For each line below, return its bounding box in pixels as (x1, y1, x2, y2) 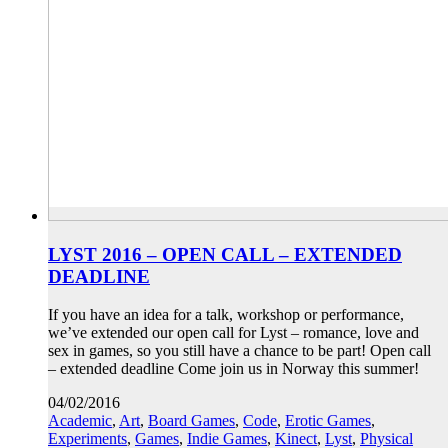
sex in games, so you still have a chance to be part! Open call (48, 342, 431, 360)
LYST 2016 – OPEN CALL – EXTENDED (48, 243, 402, 265)
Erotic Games (285, 412, 371, 430)
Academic (48, 412, 112, 430)
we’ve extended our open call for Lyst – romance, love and (48, 324, 419, 342)
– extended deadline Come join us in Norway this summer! (48, 360, 419, 378)
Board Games (148, 412, 235, 430)
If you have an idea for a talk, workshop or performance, (48, 306, 404, 324)
